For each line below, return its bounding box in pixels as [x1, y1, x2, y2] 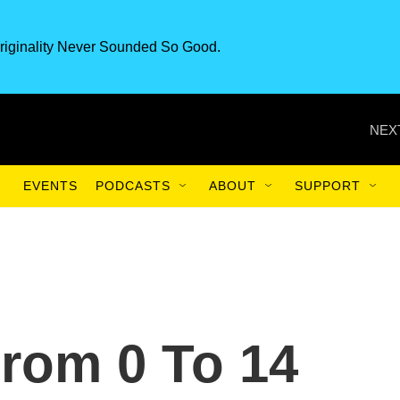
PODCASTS [96, 179, 171, 193]
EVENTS [23, 179, 78, 193]
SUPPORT [295, 179, 361, 193]
